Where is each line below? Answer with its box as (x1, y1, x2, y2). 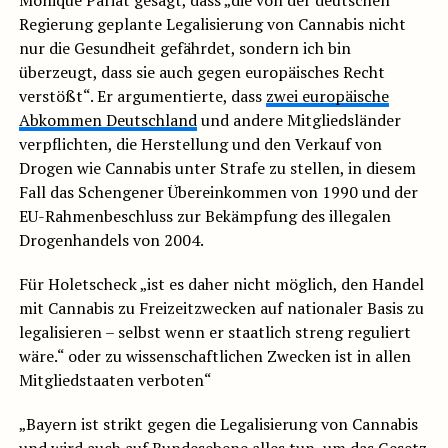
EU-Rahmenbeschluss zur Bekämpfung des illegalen (18, 205, 391, 228)
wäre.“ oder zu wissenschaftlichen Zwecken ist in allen (18, 345, 411, 368)
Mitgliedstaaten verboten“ (18, 369, 212, 392)
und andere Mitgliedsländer (196, 109, 401, 132)
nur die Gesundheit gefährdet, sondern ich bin (18, 37, 351, 60)
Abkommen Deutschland (18, 109, 197, 132)
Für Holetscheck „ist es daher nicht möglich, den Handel (18, 273, 424, 296)
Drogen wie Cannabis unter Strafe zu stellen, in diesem (18, 157, 416, 180)
